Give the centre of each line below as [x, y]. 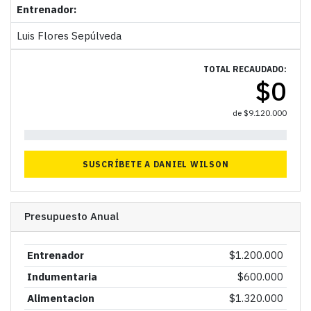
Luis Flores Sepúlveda [69, 35]
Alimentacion [61, 299]
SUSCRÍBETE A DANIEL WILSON [155, 164]
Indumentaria [62, 277]
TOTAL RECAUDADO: [245, 69]
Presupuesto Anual [71, 217]
